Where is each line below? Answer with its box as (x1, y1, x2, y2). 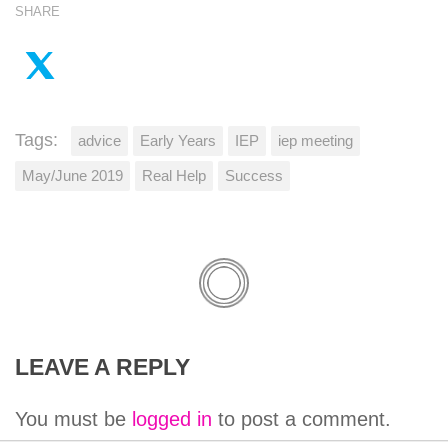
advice (78, 131, 121, 149)
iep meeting (278, 131, 353, 149)
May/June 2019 (22, 166, 123, 184)
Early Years (140, 131, 216, 149)
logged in (132, 407, 212, 430)
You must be (15, 407, 132, 430)
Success (225, 166, 283, 184)
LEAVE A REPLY (15, 354, 190, 380)
